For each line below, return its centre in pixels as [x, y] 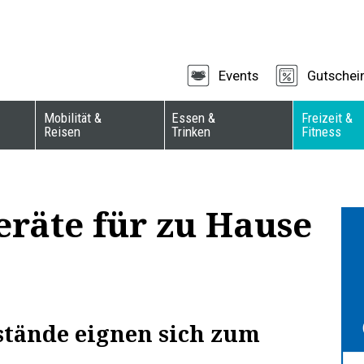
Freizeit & [327, 118]
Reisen [63, 132]
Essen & [193, 118]
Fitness [322, 132]
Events [238, 76]
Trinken [191, 132]
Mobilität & [73, 118]
